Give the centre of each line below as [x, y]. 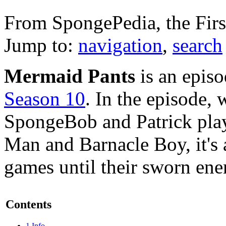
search [197, 45]
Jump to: [41, 45]
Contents [29, 204]
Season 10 [45, 98]
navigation [120, 45]
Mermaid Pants [70, 76]
